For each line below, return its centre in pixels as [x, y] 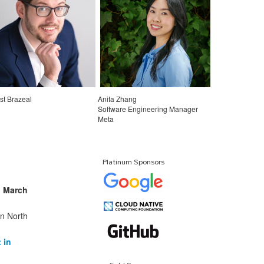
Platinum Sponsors [133, 161]
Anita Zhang [117, 98]
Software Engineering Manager [148, 108]
